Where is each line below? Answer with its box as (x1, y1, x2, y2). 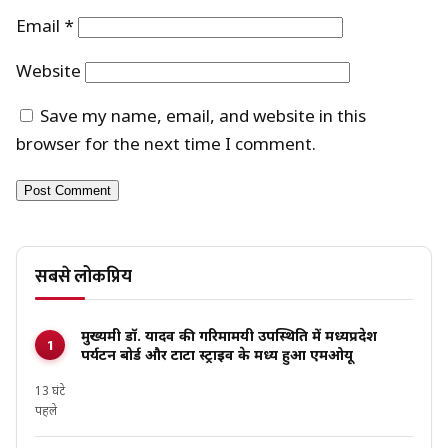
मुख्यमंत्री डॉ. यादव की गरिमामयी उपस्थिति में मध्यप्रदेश (81, 328, 377, 348)
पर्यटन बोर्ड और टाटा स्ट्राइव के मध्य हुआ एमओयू (81, 347, 353, 367)
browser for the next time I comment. (16, 135, 316, 158)
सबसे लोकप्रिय (35, 262, 132, 293)
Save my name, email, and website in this (40, 107, 366, 130)
